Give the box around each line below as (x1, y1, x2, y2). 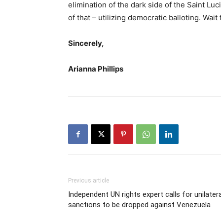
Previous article (68, 177, 109, 184)
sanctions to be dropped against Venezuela (68, 200, 211, 210)
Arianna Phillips (68, 64, 123, 74)
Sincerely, (68, 38, 104, 48)
